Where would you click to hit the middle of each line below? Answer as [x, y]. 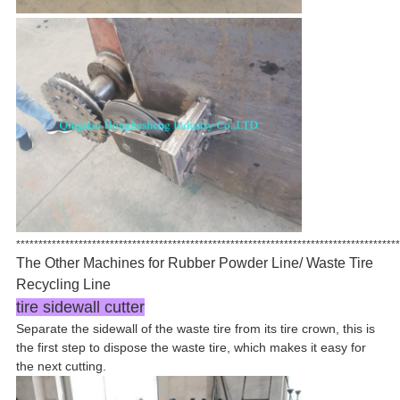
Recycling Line [63, 285]
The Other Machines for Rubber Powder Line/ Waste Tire [194, 263]
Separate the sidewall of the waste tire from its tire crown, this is [195, 329]
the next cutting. [61, 367]
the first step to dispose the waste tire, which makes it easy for [191, 348]
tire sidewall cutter [80, 308]
